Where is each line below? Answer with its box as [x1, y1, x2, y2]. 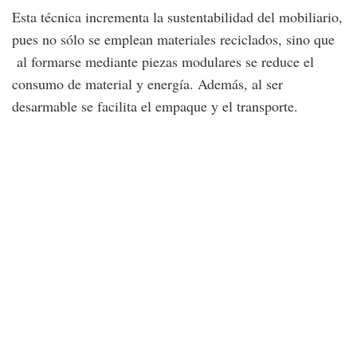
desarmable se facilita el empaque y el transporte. [12, 96, 298, 116]
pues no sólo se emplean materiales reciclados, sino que [12, 29, 335, 49]
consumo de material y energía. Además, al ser [12, 73, 283, 93]
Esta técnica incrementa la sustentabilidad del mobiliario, [12, 6, 343, 26]
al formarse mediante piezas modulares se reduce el [12, 51, 314, 71]
